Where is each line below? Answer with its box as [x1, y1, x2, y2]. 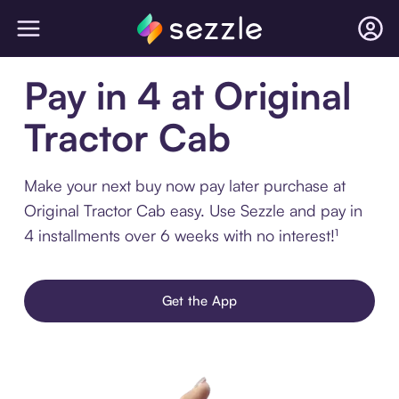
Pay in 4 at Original [23, 72, 352, 118]
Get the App [161, 292, 238, 309]
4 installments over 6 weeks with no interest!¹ [23, 225, 338, 245]
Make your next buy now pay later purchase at [23, 175, 346, 195]
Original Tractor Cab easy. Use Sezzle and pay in [23, 200, 362, 220]
